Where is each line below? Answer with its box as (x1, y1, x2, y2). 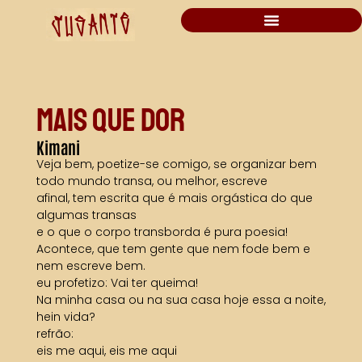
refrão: (36, 326, 74, 343)
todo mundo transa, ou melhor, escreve (36, 173, 267, 190)
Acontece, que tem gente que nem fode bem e (36, 241, 310, 258)
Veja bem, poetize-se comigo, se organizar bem (36, 156, 317, 173)
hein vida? (36, 309, 95, 326)
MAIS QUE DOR (36, 100, 185, 141)
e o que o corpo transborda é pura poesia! (36, 224, 288, 241)
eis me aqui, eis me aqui (36, 343, 177, 360)
